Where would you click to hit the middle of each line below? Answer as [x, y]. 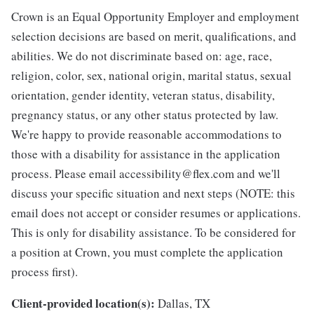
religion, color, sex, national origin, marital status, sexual [151, 76]
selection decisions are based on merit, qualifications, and [154, 36]
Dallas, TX [184, 303]
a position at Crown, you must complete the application [147, 252]
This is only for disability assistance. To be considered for [153, 233]
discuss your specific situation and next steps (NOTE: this [153, 193]
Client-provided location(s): [83, 303]
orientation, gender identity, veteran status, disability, [143, 95]
